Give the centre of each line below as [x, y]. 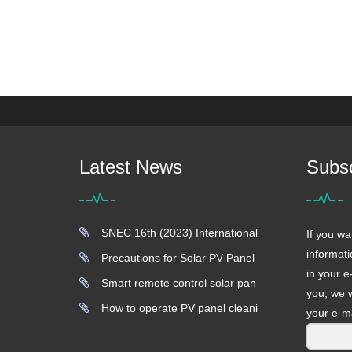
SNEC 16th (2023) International [176, 233]
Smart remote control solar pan [176, 283]
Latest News [131, 167]
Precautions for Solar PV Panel [175, 258]
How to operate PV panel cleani [176, 308]
